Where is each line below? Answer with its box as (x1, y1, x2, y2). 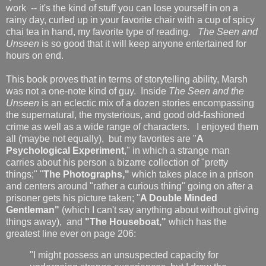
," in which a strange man (124, 145, 230, 156)
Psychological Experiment (6, 145, 124, 156)
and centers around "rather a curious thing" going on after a (6, 180, 253, 191)
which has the (169, 216, 227, 227)
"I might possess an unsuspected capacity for (30, 249, 218, 260)
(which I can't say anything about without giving (62, 204, 259, 215)
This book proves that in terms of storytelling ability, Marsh (6, 74, 248, 84)
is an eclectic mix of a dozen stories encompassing (42, 97, 254, 108)
